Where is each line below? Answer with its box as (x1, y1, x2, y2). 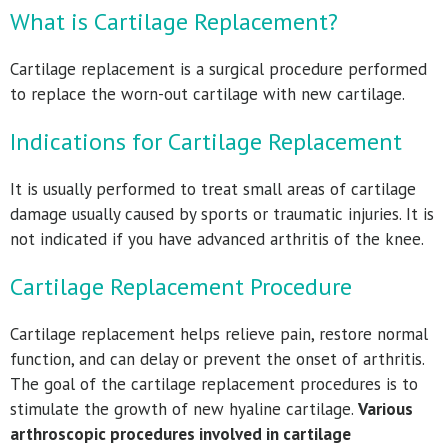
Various (358, 398, 413, 420)
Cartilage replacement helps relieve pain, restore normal (10, 323, 428, 345)
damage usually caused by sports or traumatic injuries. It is (10, 203, 434, 225)
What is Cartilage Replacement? (10, 6, 338, 37)
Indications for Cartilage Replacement (10, 126, 402, 157)
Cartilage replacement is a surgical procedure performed (10, 58, 427, 80)
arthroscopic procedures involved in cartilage (10, 423, 351, 445)
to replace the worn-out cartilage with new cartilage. (10, 83, 409, 105)
